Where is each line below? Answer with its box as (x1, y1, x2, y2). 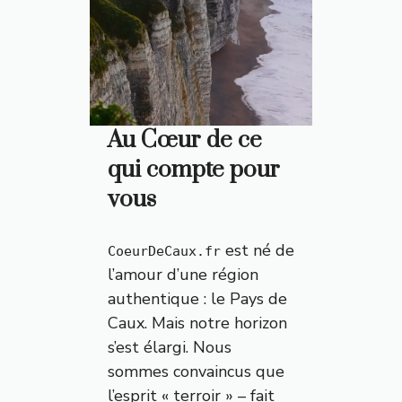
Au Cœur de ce (107, 126, 262, 156)
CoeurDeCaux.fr (107, 243, 221, 260)
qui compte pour (107, 155, 280, 186)
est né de (220, 240, 294, 262)
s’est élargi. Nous (107, 336, 232, 359)
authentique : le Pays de (107, 288, 287, 310)
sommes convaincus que (107, 361, 284, 383)
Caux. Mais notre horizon (107, 312, 287, 335)
